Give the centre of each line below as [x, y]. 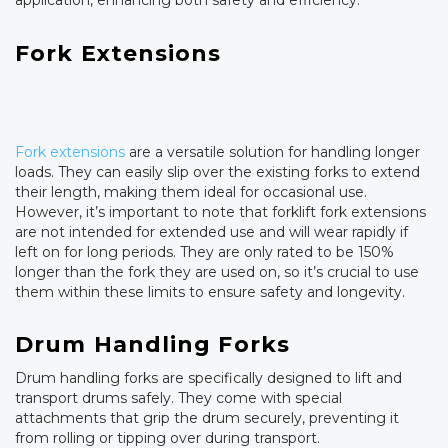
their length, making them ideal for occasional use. [191, 191]
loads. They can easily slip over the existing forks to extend [217, 171]
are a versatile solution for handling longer [272, 151]
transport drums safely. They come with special [178, 397]
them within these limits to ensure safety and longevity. [210, 291]
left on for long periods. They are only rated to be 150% [204, 251]
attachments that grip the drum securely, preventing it [207, 417]
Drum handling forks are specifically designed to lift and [208, 377]
